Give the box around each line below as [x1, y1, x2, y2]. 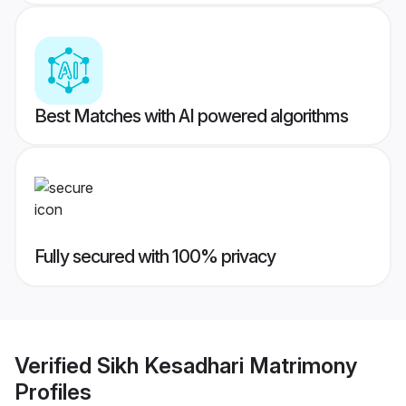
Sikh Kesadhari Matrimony [97, 352, 357, 379]
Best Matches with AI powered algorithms [34, 105, 348, 128]
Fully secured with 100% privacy [34, 246, 275, 268]
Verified [14, 352, 97, 379]
